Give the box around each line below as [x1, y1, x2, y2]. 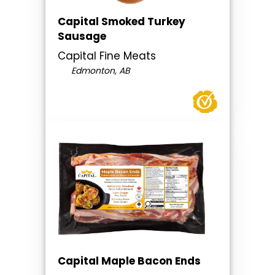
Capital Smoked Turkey [58, 14, 185, 29]
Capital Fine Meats [58, 48, 156, 64]
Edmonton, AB [68, 64, 130, 77]
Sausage [58, 29, 106, 44]
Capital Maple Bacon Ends [58, 254, 201, 269]
